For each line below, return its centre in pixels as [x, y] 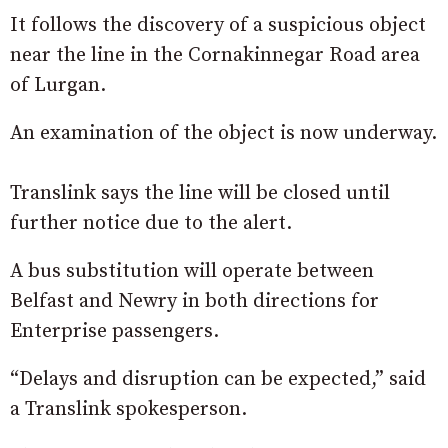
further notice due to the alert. [151, 223]
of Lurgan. [58, 85]
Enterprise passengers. [114, 331]
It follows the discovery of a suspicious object [218, 25]
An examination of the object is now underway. [223, 133]
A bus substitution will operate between [192, 271]
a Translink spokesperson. [128, 409]
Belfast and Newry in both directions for [194, 301]
